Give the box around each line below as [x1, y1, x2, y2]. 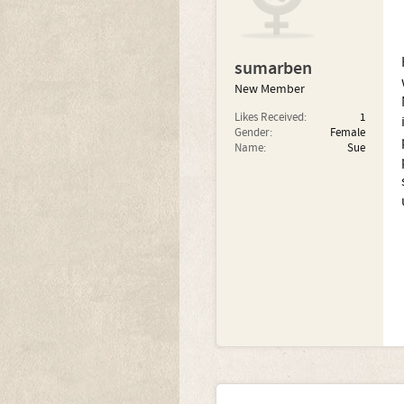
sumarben [234, 57, 312, 80]
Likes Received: [234, 110, 307, 124]
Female [329, 125, 365, 140]
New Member [234, 81, 305, 97]
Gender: [234, 125, 272, 140]
